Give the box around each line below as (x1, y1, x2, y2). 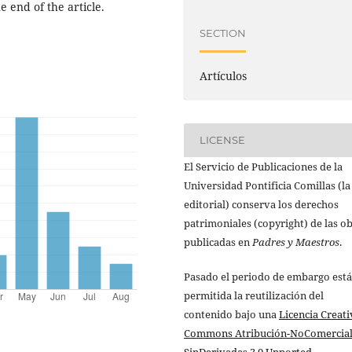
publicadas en (184, 234, 252, 249)
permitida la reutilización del (184, 288, 324, 302)
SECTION (200, 27, 247, 40)
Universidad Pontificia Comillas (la (184, 178, 350, 192)
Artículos (200, 68, 247, 83)
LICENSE (200, 134, 246, 147)
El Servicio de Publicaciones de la (184, 159, 343, 174)
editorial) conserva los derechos (184, 196, 339, 211)
